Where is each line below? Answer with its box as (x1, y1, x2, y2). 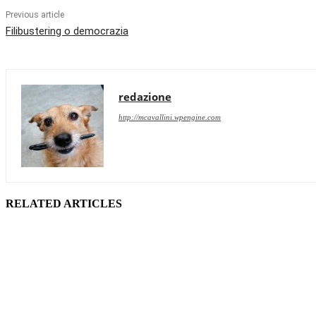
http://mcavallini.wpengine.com (119, 113, 221, 122)
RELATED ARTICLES (6, 197, 122, 210)
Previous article (6, 10, 64, 20)
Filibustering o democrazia (6, 25, 128, 38)
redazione (119, 90, 171, 104)
